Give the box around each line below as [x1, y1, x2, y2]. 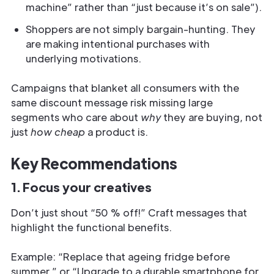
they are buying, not [161, 111, 262, 124]
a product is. [87, 125, 148, 138]
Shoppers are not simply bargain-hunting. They [26, 23, 256, 35]
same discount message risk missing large [11, 96, 213, 109]
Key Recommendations [11, 154, 177, 172]
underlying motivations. [26, 52, 141, 65]
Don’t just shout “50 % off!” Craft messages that [11, 206, 247, 219]
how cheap [31, 125, 87, 138]
